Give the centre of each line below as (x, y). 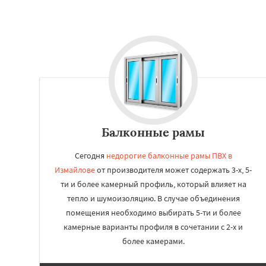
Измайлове (75, 170)
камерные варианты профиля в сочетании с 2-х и (153, 227)
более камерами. (153, 241)
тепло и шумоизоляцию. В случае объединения (153, 198)
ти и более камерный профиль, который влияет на (153, 184)
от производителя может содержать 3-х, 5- (173, 170)
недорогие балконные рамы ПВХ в (169, 156)
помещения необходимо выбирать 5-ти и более (153, 213)
